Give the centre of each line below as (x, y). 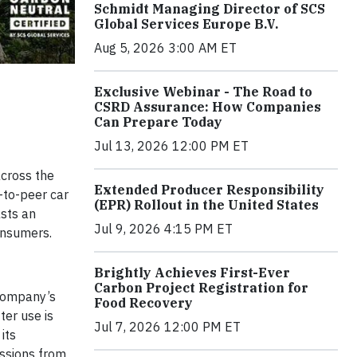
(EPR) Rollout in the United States (206, 204)
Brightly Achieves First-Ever (192, 272)
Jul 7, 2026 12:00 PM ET (167, 326)
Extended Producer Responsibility (209, 189)
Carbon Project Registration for (201, 287)
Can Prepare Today (158, 122)
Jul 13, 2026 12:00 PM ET (171, 145)
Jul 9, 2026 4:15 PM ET (163, 228)
